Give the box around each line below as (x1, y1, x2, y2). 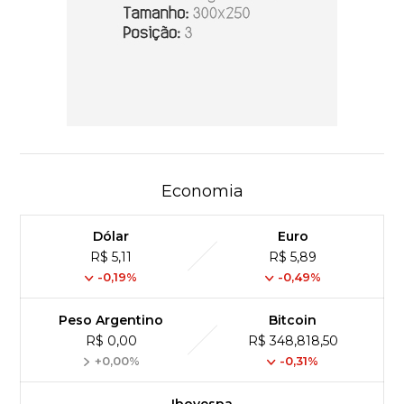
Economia (161, 180, 243, 201)
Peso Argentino (59, 311, 164, 328)
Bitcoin (269, 311, 317, 328)
